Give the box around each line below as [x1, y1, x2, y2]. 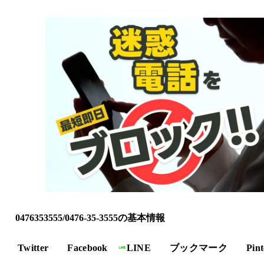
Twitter [18, 242, 49, 253]
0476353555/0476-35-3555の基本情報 [15, 212, 165, 223]
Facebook [67, 242, 108, 253]
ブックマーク [170, 242, 228, 253]
